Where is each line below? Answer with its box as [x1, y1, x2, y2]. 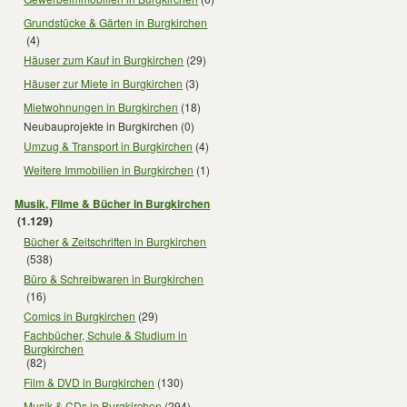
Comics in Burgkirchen [24, 307, 136, 323]
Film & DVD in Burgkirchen [24, 373, 155, 390]
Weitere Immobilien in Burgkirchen [24, 161, 194, 177]
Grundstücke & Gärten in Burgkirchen [24, 14, 208, 30]
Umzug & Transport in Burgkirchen [24, 137, 194, 154]
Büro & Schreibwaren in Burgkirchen [24, 270, 204, 286]
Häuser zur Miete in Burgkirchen [24, 74, 184, 91]
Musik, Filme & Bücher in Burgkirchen [15, 194, 211, 212]
